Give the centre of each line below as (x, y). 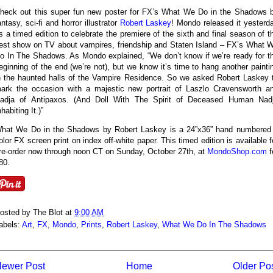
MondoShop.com (237, 151)
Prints (91, 224)
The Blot (48, 212)
